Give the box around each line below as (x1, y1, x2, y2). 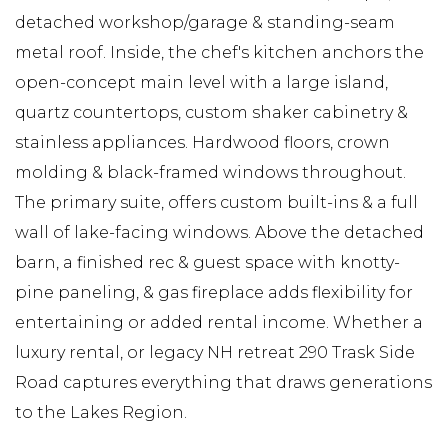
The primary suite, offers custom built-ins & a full (15, 192, 418, 212)
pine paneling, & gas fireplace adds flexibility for (15, 282, 413, 302)
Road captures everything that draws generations (15, 372, 432, 392)
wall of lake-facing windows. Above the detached (15, 222, 424, 242)
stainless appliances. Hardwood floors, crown (15, 132, 390, 152)
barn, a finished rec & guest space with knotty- (15, 252, 400, 272)
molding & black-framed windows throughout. (15, 162, 406, 182)
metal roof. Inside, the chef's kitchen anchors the (15, 42, 424, 62)
